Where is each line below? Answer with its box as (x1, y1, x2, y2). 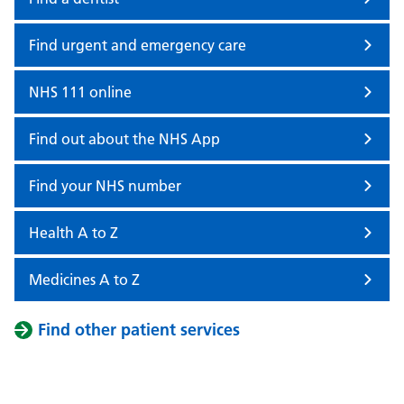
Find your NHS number (29, 177, 181, 195)
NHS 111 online (29, 83, 132, 101)
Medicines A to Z (29, 271, 140, 289)
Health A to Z (29, 224, 118, 242)
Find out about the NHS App (29, 130, 220, 148)
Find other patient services (38, 319, 240, 340)
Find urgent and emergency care (29, 36, 246, 54)
